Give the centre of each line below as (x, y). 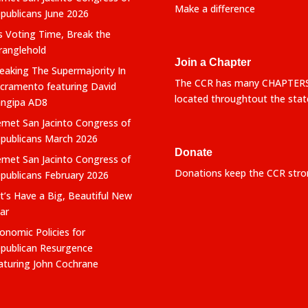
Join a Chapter (212, 62)
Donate (193, 153)
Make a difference (214, 8)
